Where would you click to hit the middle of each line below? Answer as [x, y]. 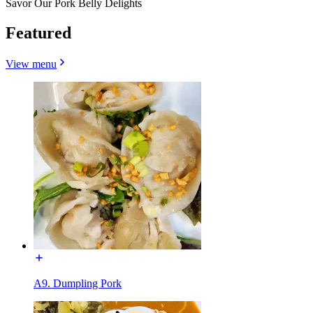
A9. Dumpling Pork [78, 283]
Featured [38, 32]
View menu [31, 64]
